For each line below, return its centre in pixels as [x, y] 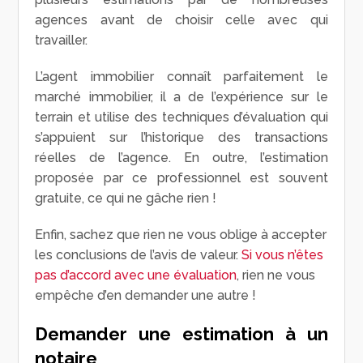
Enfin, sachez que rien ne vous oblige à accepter [181, 235]
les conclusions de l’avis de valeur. [139, 255]
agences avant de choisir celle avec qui [181, 20]
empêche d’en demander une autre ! [146, 296]
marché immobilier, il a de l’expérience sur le [181, 97]
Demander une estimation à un [181, 334]
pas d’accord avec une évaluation [136, 275]
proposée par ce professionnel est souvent [181, 178]
